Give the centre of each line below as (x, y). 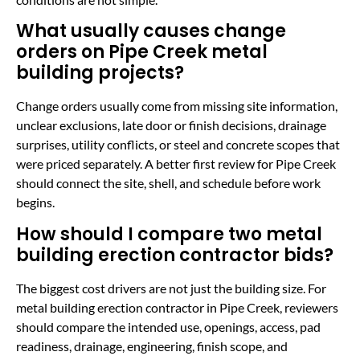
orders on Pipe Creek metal (142, 52)
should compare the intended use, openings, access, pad (168, 326)
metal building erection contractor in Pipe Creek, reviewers (177, 307)
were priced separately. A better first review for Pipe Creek (176, 164)
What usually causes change (151, 31)
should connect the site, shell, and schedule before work (168, 183)
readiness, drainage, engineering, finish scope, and (152, 346)
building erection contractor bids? (175, 255)
